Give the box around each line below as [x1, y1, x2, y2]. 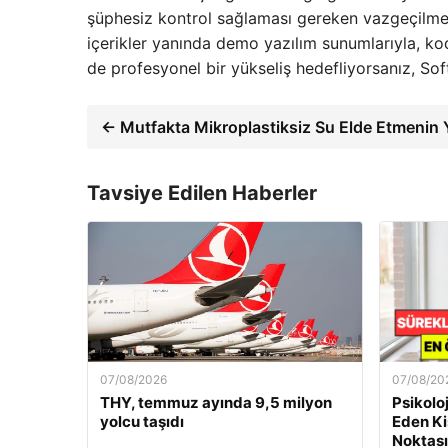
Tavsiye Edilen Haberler [87, 180, 317, 205]
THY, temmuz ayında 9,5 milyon [100, 392, 332, 412]
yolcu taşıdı [100, 411, 184, 431]
